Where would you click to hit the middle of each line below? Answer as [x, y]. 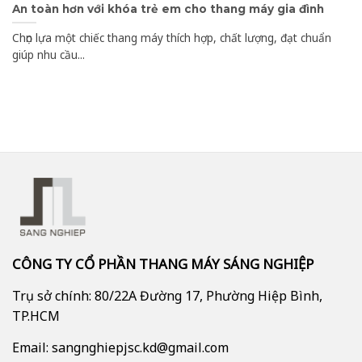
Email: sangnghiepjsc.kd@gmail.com [120, 348]
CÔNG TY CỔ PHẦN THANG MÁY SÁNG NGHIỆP [163, 264]
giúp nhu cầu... [48, 54]
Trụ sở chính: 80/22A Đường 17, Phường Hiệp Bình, [167, 296]
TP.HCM [36, 316]
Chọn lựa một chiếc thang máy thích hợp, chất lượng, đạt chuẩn [172, 37]
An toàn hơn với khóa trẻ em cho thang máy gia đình [168, 8]
